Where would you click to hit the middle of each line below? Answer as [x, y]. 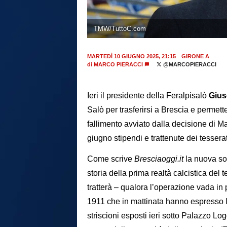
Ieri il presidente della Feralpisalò [148, 96]
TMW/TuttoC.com [120, 28]
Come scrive [110, 159]
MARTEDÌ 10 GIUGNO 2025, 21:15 [131, 56]
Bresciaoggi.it [158, 159]
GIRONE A [195, 56]
